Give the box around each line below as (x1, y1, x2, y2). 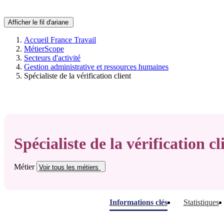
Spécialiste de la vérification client (24, 71, 131, 80)
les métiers (64, 163, 100, 171)
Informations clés (109, 198, 167, 207)
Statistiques (183, 198, 219, 207)
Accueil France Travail (24, 35, 96, 44)
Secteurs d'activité (24, 53, 80, 62)
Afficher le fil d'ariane (8, 18, 68, 26)
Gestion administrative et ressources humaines (24, 62, 168, 71)
